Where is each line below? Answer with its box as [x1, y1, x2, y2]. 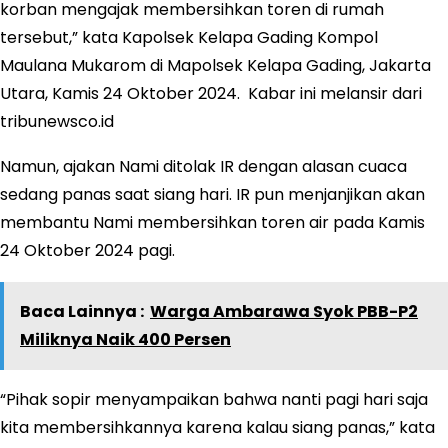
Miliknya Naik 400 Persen [20, 327, 231, 351]
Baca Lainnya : [20, 299, 144, 323]
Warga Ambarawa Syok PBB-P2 [150, 299, 418, 323]
